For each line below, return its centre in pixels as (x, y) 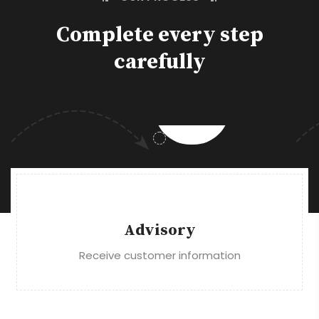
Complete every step (159, 35)
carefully (159, 62)
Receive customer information (159, 256)
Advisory (159, 231)
